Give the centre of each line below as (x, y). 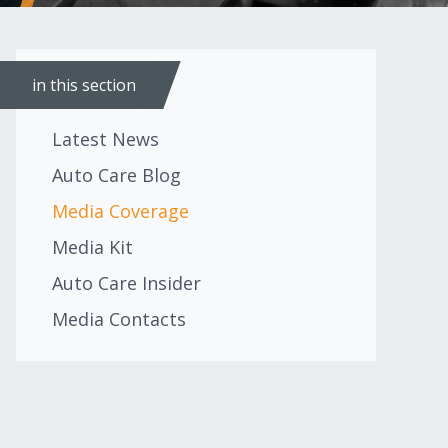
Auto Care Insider (126, 283)
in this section (84, 85)
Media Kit (92, 247)
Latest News (105, 139)
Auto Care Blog (116, 175)
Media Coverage (120, 211)
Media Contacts (119, 319)
